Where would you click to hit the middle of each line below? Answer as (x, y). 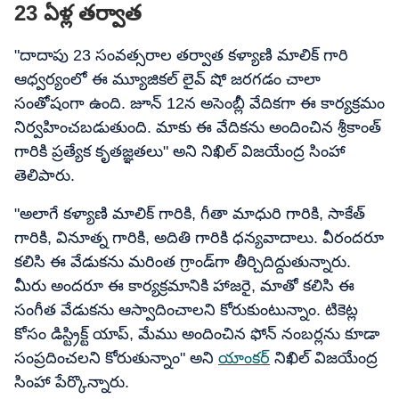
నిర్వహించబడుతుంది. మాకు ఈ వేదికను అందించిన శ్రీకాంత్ (198, 127)
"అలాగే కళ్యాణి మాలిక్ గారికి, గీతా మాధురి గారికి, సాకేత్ (190, 214)
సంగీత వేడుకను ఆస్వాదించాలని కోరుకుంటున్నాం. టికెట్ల (186, 310)
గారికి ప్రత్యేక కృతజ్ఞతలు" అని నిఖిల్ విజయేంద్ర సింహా (180, 151)
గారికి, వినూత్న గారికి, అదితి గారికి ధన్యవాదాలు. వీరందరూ (199, 238)
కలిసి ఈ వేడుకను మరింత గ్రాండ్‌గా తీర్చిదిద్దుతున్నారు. (183, 262)
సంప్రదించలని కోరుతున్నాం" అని (116, 358)
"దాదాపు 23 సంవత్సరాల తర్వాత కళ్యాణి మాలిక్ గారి (181, 55)
